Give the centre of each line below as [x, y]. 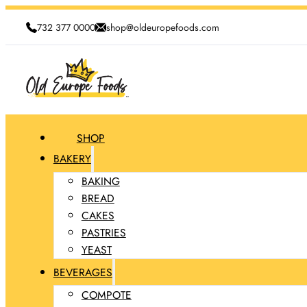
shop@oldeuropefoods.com [162, 27]
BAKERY [72, 159]
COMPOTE [106, 295]
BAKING [100, 181]
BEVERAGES [83, 272]
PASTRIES [103, 232]
